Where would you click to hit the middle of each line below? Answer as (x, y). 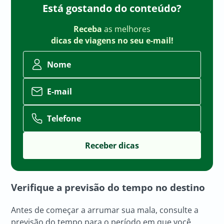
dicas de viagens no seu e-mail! (112, 41)
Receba (89, 29)
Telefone (64, 118)
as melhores (127, 29)
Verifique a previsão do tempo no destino (108, 187)
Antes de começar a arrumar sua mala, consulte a (105, 210)
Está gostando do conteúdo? (112, 8)
